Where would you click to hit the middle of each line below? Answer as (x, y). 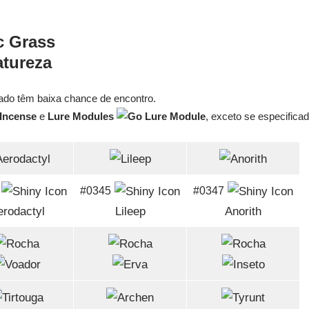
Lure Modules (82, 117)
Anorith (243, 212)
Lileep (130, 212)
